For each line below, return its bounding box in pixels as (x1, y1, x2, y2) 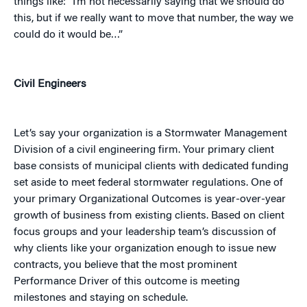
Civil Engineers (14, 79, 86, 90)
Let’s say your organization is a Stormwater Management (14, 128, 287, 140)
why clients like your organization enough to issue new (14, 243, 276, 255)
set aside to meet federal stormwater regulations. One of (14, 177, 283, 189)
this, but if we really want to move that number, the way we (14, 13, 293, 25)
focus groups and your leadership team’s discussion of (14, 227, 276, 238)
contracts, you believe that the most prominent (14, 260, 237, 271)
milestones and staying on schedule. (14, 293, 188, 304)
